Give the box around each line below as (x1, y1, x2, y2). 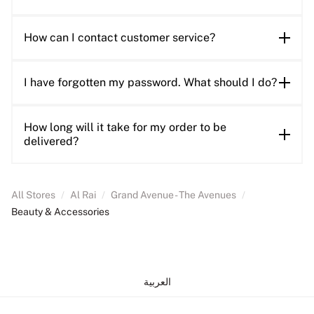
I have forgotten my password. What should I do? (24, 76, 277, 90)
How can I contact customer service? (24, 31, 215, 45)
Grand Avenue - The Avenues (111, 189, 236, 201)
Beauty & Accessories (11, 206, 109, 218)
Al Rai (70, 189, 96, 201)
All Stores (11, 189, 55, 201)
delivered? (24, 135, 78, 149)
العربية (143, 276, 171, 288)
